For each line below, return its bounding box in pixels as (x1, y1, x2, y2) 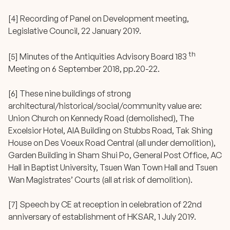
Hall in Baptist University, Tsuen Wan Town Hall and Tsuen (8, 162, 218, 172)
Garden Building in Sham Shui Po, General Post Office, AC (8, 149, 222, 160)
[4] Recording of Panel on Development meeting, (8, 13, 189, 24)
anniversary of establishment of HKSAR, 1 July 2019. (8, 211, 196, 222)
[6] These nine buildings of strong (8, 88, 131, 99)
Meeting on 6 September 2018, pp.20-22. (8, 63, 161, 74)
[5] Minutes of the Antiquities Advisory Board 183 (8, 51, 187, 62)
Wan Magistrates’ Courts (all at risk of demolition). (8, 174, 193, 185)
